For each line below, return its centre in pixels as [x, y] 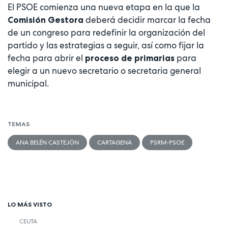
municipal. [28, 84]
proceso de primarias [130, 58]
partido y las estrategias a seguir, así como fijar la [106, 46]
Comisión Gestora [46, 20]
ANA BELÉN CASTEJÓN [47, 142]
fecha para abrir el [46, 58]
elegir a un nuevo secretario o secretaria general [104, 71]
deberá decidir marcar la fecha [147, 20]
